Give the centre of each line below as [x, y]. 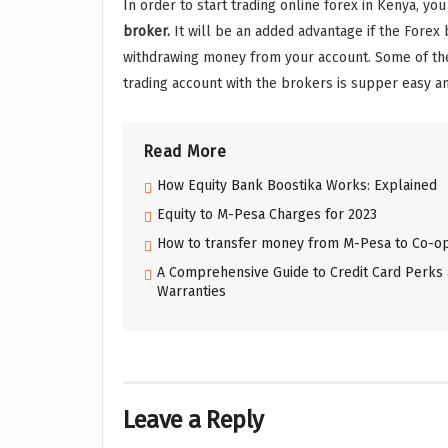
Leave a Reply [193, 419]
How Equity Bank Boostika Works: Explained [297, 185]
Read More [184, 151]
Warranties [191, 291]
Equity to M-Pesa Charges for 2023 [267, 214]
